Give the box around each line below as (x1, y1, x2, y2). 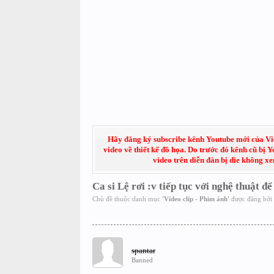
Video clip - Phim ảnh (163, 195, 228, 202)
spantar (131, 246, 155, 255)
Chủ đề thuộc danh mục (92, 195, 162, 202)
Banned (131, 256, 153, 264)
